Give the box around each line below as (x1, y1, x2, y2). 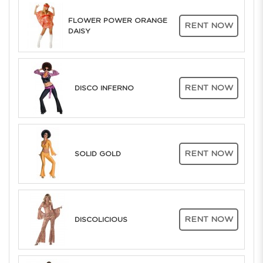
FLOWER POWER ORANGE (68, 16, 167, 24)
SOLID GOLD (75, 150, 121, 157)
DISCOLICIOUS (75, 215, 127, 223)
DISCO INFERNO (75, 84, 134, 92)
